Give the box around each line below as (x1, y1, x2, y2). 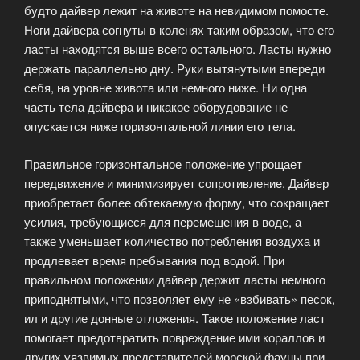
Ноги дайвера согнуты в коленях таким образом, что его (24, 21, 334, 39)
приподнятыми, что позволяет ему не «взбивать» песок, (24, 289, 335, 307)
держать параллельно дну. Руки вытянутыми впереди (24, 59, 325, 77)
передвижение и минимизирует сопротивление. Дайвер (24, 174, 329, 191)
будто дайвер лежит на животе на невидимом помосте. (24, 2, 329, 19)
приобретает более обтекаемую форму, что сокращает (24, 193, 329, 211)
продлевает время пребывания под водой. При (24, 251, 284, 268)
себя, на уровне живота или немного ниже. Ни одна (24, 79, 307, 96)
